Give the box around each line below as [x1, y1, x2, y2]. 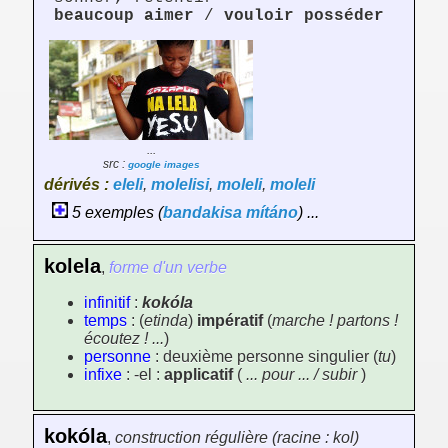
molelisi [151, 176, 209, 194]
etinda [144, 312, 188, 330]
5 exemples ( [68, 204, 163, 222]
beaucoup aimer [54, 7, 194, 26]
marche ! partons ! [272, 312, 398, 330]
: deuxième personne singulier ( [151, 348, 378, 366]
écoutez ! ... [84, 330, 164, 348]
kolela [44, 255, 101, 278]
